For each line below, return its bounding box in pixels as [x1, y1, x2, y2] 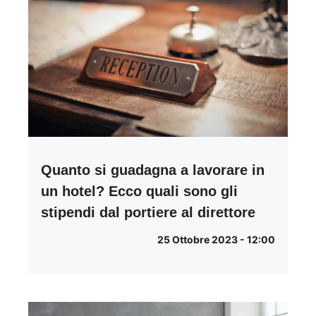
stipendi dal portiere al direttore [41, 204, 255, 220]
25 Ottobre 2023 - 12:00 [157, 233, 275, 245]
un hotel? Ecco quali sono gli [41, 183, 238, 199]
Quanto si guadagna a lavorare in [41, 162, 265, 178]
